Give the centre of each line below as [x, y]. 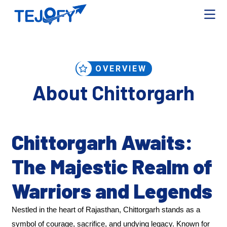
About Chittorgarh [113, 92]
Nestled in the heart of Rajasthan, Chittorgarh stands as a [106, 210]
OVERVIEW [119, 69]
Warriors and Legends [112, 191]
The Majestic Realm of [112, 166]
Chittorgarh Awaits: [103, 142]
